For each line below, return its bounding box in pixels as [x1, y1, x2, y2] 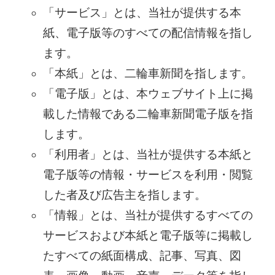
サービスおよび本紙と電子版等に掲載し [42, 228, 253, 242]
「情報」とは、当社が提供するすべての [42, 208, 253, 222]
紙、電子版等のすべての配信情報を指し [42, 26, 253, 39]
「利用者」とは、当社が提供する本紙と [42, 147, 253, 161]
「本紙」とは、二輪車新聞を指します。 [42, 66, 253, 80]
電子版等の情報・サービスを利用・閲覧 [42, 168, 253, 181]
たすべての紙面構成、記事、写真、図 [42, 249, 241, 262]
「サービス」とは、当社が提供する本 [42, 6, 241, 19]
